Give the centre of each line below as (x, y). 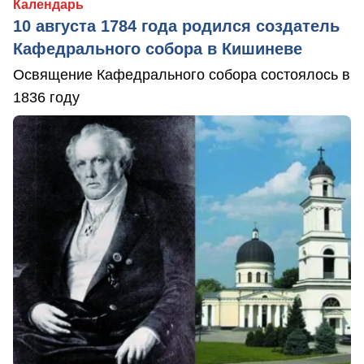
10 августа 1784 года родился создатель (176, 26)
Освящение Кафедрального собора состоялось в (182, 75)
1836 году (46, 97)
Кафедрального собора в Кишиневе (158, 49)
